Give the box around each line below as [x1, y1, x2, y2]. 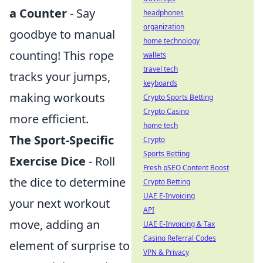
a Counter [9, 5, 67, 22]
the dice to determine [9, 174, 126, 191]
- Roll [86, 153, 115, 170]
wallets [143, 50, 166, 60]
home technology [143, 36, 200, 46]
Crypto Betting [143, 177, 190, 187]
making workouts [9, 90, 105, 106]
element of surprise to [9, 238, 130, 254]
